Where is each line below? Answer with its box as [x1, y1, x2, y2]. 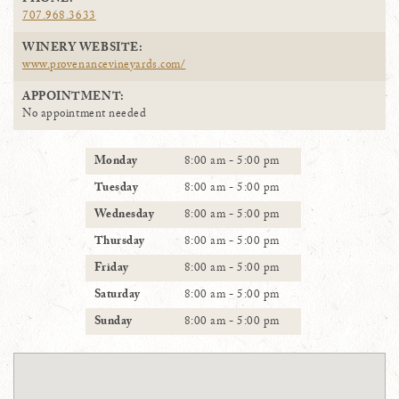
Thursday [94, 232, 145, 253]
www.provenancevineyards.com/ [22, 56, 186, 77]
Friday [94, 259, 129, 280]
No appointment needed [22, 105, 147, 126]
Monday [94, 152, 138, 173]
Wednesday [94, 206, 155, 226]
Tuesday [94, 179, 139, 199]
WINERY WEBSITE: [22, 39, 143, 60]
